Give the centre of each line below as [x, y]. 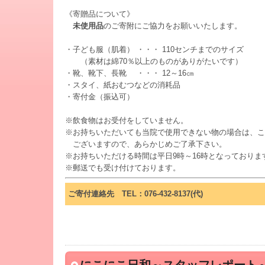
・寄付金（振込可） [100, 96]
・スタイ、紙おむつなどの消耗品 [146, 85]
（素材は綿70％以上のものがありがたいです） [154, 61]
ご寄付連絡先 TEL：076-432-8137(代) [135, 193]
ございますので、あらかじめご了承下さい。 [146, 144]
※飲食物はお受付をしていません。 [127, 120]
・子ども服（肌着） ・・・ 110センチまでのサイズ [154, 49]
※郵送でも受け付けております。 [123, 167]
